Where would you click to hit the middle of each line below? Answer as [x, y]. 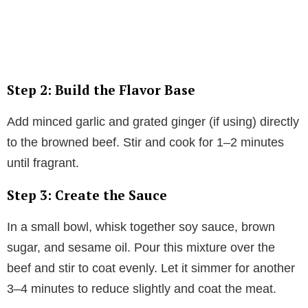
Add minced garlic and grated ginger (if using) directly [153, 121]
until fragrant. [43, 163]
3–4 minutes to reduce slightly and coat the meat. [142, 288]
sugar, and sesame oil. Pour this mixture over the [141, 247]
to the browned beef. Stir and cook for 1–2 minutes [145, 142]
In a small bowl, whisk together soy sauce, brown [141, 227]
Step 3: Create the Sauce [87, 195]
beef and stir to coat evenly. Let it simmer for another [151, 268]
